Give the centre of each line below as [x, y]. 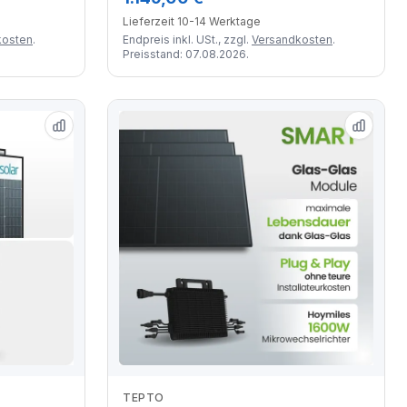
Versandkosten [292, 39]
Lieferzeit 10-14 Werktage [192, 21]
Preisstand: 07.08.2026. [186, 54]
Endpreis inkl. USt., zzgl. [187, 39]
